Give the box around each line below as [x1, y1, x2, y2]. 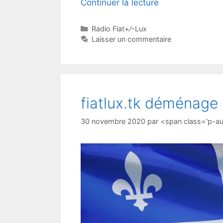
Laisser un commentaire [91, 35, 171, 44]
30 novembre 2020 [81, 116, 145, 125]
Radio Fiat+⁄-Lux [91, 24, 147, 33]
